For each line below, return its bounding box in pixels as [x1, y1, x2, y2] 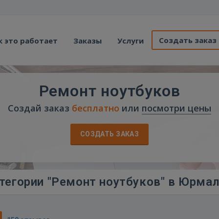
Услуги [117, 36, 144, 45]
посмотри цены [142, 102, 211, 114]
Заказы [73, 36, 102, 45]
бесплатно [72, 102, 119, 114]
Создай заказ [8, 102, 72, 114]
